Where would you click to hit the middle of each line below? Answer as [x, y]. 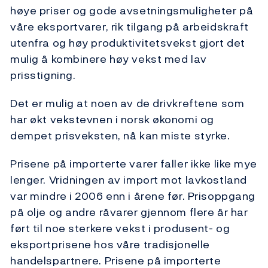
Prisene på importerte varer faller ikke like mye [134, 164]
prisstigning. [43, 75]
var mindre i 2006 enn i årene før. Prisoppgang [133, 196]
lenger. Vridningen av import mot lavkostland [129, 180]
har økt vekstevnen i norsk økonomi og [112, 120]
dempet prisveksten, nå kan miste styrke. [120, 136]
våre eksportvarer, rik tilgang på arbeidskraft [130, 27]
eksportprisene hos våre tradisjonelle [110, 245]
